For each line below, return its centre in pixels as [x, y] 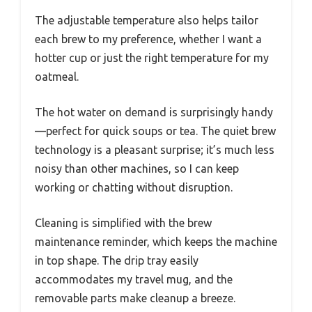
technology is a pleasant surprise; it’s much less [155, 149]
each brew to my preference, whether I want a [148, 39]
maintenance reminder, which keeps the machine [156, 241]
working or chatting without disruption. [134, 187]
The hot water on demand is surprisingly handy [154, 112]
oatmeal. [57, 76]
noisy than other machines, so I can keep [137, 168]
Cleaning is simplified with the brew [123, 223]
